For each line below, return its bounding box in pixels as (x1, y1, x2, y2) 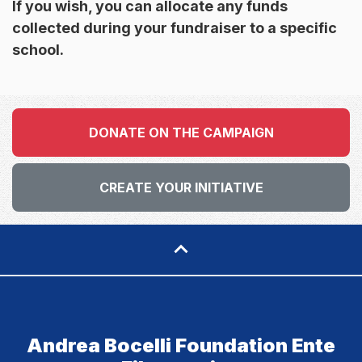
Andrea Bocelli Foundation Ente (27, 334, 335, 358)
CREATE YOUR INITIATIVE (99, 179, 263, 196)
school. (12, 41, 64, 59)
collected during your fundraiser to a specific (12, 19, 337, 37)
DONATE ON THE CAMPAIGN (88, 124, 274, 141)
